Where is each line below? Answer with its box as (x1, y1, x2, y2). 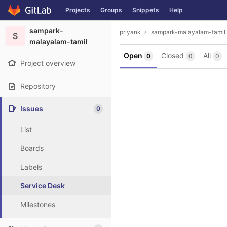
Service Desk (20, 181, 65, 190)
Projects (65, 6, 90, 14)
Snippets (132, 6, 159, 14)
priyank (120, 28, 141, 36)
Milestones (20, 200, 55, 209)
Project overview (20, 59, 75, 67)
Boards (20, 144, 44, 153)
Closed (161, 51, 184, 60)
